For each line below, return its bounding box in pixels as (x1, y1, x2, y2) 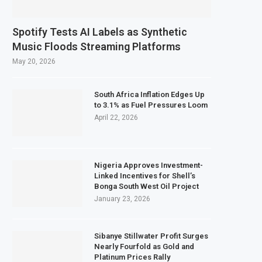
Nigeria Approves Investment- (94, 160, 203, 170)
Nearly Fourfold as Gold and (94, 242, 194, 251)
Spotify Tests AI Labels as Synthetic (12, 25, 187, 38)
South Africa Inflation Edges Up (94, 89, 205, 99)
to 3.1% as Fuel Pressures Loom (94, 100, 208, 109)
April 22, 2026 (94, 113, 138, 122)
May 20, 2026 (12, 57, 56, 65)
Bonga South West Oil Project (94, 181, 199, 191)
